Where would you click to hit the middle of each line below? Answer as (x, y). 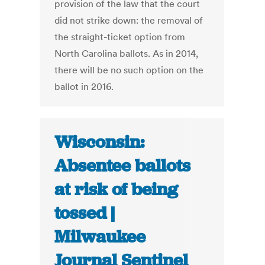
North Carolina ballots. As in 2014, (127, 54)
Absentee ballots (123, 166)
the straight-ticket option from (120, 37)
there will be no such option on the (129, 70)
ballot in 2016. (84, 87)
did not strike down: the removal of (129, 20)
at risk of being (117, 190)
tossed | (85, 213)
